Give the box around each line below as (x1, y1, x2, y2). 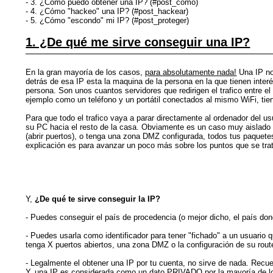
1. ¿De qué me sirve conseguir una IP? (26, 35, 250, 49)
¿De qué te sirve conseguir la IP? (35, 194, 161, 204)
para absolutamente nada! (145, 67, 237, 77)
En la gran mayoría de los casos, (26, 67, 146, 77)
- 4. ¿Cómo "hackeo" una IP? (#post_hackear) (26, 6, 189, 16)
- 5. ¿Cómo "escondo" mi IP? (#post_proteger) (26, 15, 190, 25)
